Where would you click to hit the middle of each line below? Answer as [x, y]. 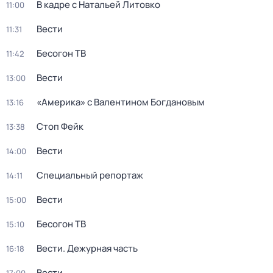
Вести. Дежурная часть [87, 248]
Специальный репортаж [90, 175]
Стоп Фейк [60, 126]
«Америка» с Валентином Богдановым [121, 102]
